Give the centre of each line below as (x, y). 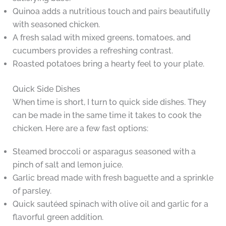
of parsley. (32, 191)
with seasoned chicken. (56, 25)
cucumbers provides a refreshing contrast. (93, 51)
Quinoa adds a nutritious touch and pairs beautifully (111, 12)
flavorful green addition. (58, 217)
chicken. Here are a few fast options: (80, 129)
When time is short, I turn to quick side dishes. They (109, 102)
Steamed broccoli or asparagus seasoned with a (104, 152)
